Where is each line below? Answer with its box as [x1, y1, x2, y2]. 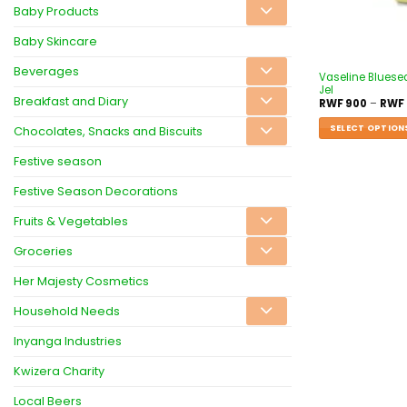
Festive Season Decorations [14, 183, 178, 199]
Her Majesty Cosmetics [14, 273, 149, 289]
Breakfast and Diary [14, 93, 128, 109]
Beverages [14, 63, 79, 79]
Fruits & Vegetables [14, 213, 128, 229]
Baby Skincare [14, 33, 97, 49]
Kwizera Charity [14, 362, 104, 379]
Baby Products [14, 3, 99, 19]
